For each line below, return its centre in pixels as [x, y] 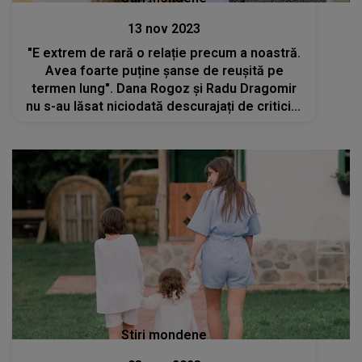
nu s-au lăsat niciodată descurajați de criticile [164, 106]
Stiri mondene [164, 335]
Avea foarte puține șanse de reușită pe [164, 70]
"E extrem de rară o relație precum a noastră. [164, 53]
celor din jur [164, 124]
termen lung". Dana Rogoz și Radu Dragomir [164, 88]
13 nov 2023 [164, 28]
